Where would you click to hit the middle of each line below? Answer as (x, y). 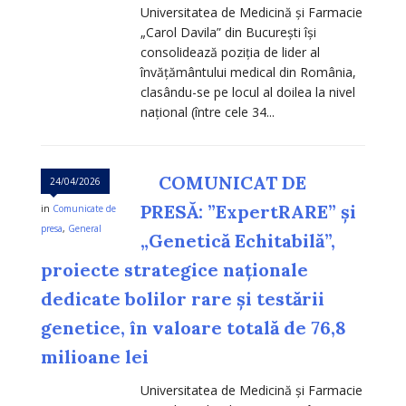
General (85, 229)
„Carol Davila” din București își (228, 33)
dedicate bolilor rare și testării (183, 299)
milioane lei (95, 357)
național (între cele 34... (208, 112)
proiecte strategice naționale (174, 270)
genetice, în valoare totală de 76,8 (193, 328)
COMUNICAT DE (232, 183)
